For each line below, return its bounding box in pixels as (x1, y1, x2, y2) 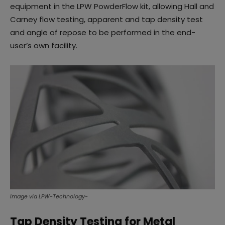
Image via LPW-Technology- (10, 192, 88, 200)
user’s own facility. (10, 40, 77, 51)
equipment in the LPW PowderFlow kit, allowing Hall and (10, 1, 214, 12)
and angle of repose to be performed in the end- (10, 27, 195, 38)
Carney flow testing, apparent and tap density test (10, 14, 203, 25)
